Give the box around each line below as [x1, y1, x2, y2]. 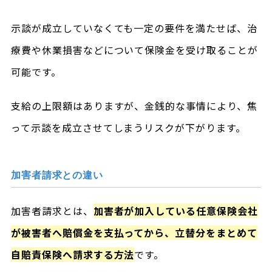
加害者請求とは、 [10, 203, 93, 218]
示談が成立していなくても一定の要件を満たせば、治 [10, 21, 257, 35]
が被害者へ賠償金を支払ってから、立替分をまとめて [10, 225, 257, 240]
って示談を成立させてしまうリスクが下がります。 [10, 120, 246, 135]
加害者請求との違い [10, 170, 104, 180]
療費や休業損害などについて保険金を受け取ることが [10, 42, 258, 57]
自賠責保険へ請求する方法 [10, 247, 135, 262]
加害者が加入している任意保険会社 [93, 203, 258, 218]
